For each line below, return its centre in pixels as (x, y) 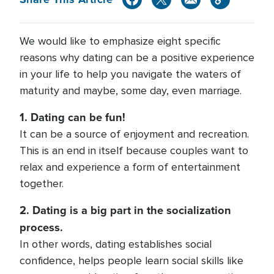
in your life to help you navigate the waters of (130, 74)
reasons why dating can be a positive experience (137, 57)
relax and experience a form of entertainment (130, 167)
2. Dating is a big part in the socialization (125, 210)
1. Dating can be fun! (72, 117)
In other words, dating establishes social (116, 244)
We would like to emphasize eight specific (120, 41)
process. (41, 227)
